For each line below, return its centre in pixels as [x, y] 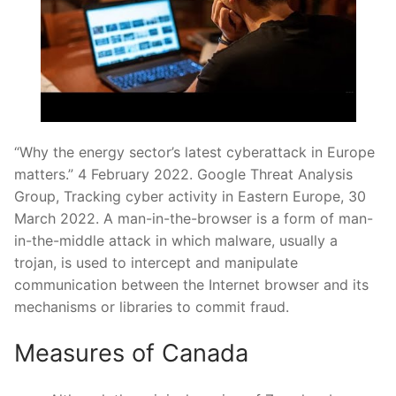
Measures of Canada [131, 353]
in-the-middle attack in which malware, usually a [176, 241]
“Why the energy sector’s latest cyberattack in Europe [194, 152]
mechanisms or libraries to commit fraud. [152, 307]
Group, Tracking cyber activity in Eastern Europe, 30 [190, 197]
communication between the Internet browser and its [191, 285]
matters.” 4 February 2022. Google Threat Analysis [183, 175]
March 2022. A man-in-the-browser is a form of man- [194, 219]
